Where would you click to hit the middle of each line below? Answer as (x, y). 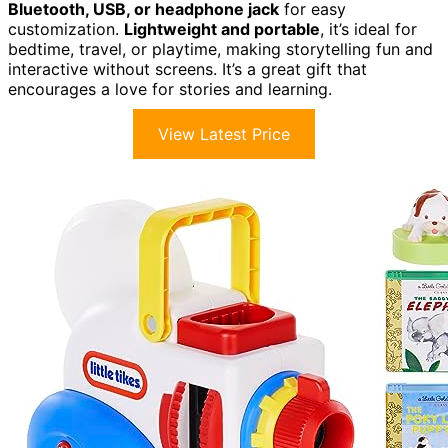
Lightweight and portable (222, 29)
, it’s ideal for (368, 29)
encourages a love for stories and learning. (170, 89)
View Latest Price (224, 134)
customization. (66, 29)
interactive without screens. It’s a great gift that (187, 69)
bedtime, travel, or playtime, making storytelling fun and (220, 49)
